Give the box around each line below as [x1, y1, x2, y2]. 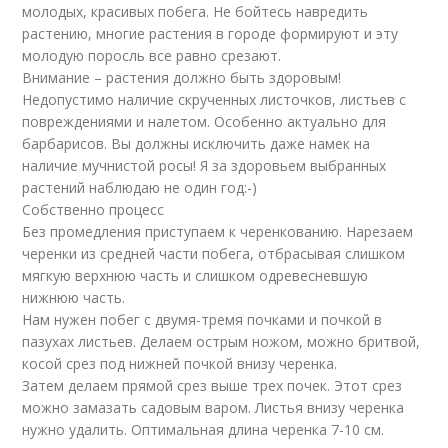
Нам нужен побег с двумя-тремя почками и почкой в [22, 310, 383, 329]
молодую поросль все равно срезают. [22, 46, 282, 65]
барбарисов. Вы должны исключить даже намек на [22, 134, 371, 153]
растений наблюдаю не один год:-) [22, 178, 258, 197]
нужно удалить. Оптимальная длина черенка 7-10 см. [22, 420, 385, 439]
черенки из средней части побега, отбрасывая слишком [22, 244, 406, 263]
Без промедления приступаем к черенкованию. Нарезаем [22, 222, 414, 241]
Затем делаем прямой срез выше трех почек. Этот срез [22, 376, 403, 395]
